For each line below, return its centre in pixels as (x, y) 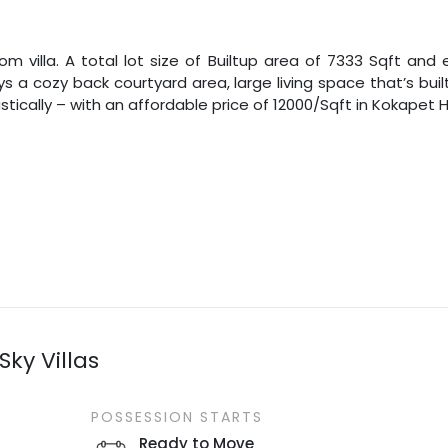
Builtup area (253, 60)
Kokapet (404, 104)
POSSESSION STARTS (176, 416)
